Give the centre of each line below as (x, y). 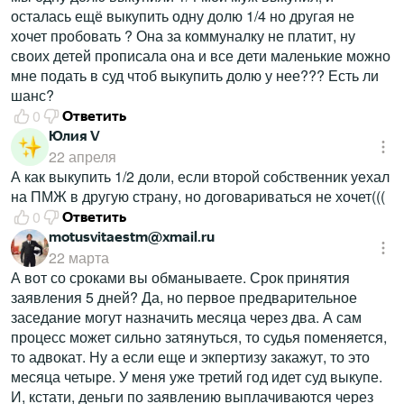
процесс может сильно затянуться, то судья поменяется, (199, 337)
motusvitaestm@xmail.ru (132, 237)
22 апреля (83, 157)
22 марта (79, 258)
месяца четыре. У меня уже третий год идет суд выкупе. (197, 377)
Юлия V (74, 136)
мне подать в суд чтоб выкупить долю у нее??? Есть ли (195, 76)
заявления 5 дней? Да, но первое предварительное (184, 298)
